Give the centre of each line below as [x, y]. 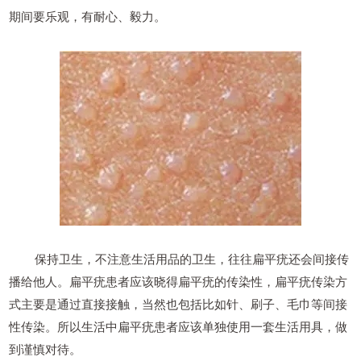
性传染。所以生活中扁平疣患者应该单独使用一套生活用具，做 [178, 326]
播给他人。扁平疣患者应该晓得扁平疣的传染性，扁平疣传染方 [178, 281]
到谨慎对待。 [46, 349]
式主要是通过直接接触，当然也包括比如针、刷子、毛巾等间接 [178, 304]
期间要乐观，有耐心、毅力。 [88, 16]
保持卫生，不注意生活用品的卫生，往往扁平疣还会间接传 [179, 259]
